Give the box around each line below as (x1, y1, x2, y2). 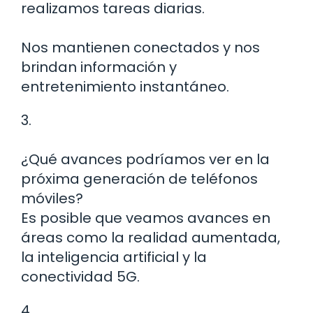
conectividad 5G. (21, 267, 140, 287)
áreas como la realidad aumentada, (21, 228, 280, 248)
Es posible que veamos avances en (21, 208, 270, 228)
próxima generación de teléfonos (21, 169, 258, 189)
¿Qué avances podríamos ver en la (21, 150, 270, 170)
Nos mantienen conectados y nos (21, 38, 260, 58)
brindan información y (21, 57, 177, 78)
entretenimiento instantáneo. (21, 77, 229, 97)
